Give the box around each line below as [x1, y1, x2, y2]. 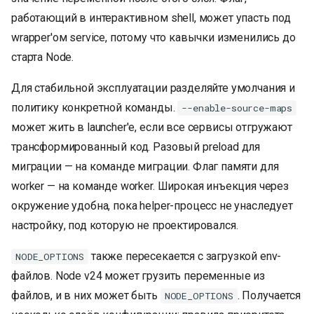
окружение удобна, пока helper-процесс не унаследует [11, 199, 293, 213]
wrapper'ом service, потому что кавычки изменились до [11, 31, 296, 45]
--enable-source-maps [182, 101, 293, 114]
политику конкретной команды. [11, 101, 178, 115]
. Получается [237, 289, 301, 303]
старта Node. [11, 50, 74, 64]
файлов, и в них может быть [11, 289, 161, 303]
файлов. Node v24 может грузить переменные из [11, 269, 265, 283]
